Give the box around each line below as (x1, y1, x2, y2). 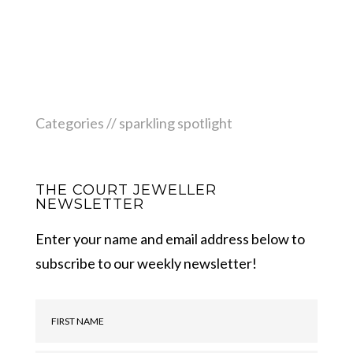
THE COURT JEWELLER (35, 180, 217, 199)
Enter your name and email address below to (35, 229, 305, 247)
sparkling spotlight (118, 113, 232, 132)
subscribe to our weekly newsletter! (35, 254, 257, 272)
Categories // (35, 113, 119, 132)
